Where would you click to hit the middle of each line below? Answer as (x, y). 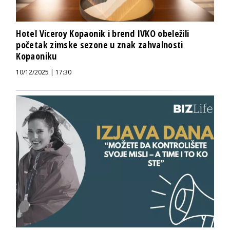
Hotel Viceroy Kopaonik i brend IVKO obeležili (103, 34)
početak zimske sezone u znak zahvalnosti (100, 45)
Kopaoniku (36, 56)
